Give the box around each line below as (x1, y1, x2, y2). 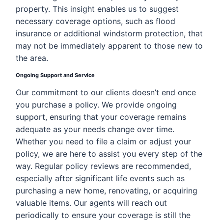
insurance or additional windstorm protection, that (16, 28, 203, 38)
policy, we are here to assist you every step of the (16, 149, 202, 159)
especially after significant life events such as (16, 173, 185, 183)
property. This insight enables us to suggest (16, 4, 179, 14)
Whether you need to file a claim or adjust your (16, 137, 191, 146)
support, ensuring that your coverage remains (16, 112, 186, 122)
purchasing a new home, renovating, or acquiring (16, 186, 197, 195)
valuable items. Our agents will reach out (16, 198, 167, 208)
